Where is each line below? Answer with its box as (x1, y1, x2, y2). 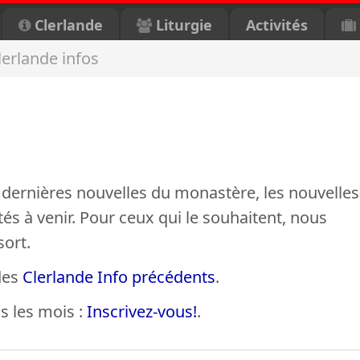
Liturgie (152, 15, 212, 35)
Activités (246, 15, 308, 35)
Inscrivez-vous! (87, 301, 197, 322)
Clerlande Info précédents (22, 266, 215, 288)
